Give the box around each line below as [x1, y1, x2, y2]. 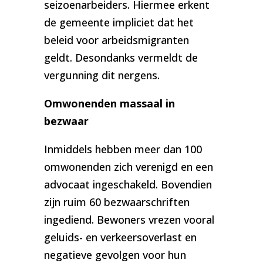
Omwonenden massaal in [43, 96, 175, 111]
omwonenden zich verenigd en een [43, 160, 213, 174]
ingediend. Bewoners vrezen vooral [43, 213, 214, 227]
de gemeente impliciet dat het [43, 15, 194, 30]
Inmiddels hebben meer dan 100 [43, 142, 202, 157]
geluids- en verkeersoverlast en [43, 230, 197, 245]
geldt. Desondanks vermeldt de [43, 50, 198, 65]
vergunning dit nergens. [43, 68, 160, 83]
